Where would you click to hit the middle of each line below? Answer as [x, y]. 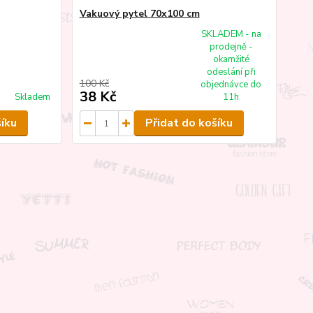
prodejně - [231, 47]
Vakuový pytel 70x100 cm [139, 14]
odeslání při [231, 72]
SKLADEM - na [231, 35]
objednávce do [231, 85]
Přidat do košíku [189, 123]
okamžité [231, 60]
